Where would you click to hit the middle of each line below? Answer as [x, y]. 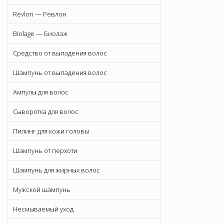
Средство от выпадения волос [60, 53]
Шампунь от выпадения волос [60, 73]
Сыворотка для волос [46, 112]
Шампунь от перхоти [45, 151]
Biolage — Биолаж [40, 34]
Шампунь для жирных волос [56, 170]
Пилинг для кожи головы [51, 131]
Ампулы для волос [41, 92]
